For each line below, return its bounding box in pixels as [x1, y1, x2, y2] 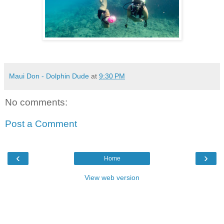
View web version [84, 173, 139, 181]
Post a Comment [5, 118, 77, 129]
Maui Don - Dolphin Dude [9, 71, 89, 80]
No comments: [5, 96, 67, 107]
